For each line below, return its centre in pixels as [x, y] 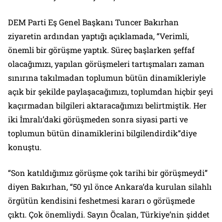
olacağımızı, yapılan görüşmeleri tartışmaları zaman [106, 64]
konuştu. [25, 147]
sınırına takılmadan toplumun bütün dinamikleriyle [107, 78]
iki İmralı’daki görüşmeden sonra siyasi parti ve [98, 119]
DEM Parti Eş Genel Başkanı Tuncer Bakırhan [93, 22]
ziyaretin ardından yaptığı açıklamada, [82, 36]
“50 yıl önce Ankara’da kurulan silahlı [141, 187]
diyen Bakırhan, [39, 187]
